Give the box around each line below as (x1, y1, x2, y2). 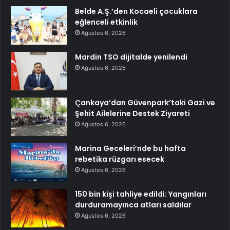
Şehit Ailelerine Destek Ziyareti (75, 108, 190, 119)
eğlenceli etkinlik (75, 16, 138, 27)
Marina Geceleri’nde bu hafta (75, 143, 186, 154)
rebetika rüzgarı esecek (75, 154, 164, 164)
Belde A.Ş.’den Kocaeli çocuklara (75, 6, 198, 16)
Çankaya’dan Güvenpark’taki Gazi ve (75, 97, 215, 108)
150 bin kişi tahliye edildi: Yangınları (75, 188, 206, 199)
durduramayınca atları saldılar (75, 199, 191, 210)
